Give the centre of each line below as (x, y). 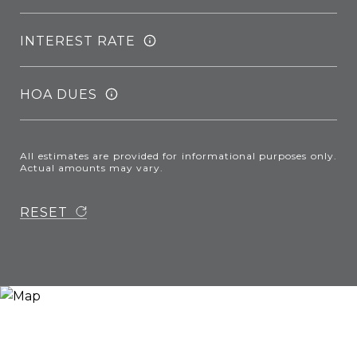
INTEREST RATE (78, 41)
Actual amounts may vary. (92, 168)
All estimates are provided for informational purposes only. (178, 156)
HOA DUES (59, 94)
